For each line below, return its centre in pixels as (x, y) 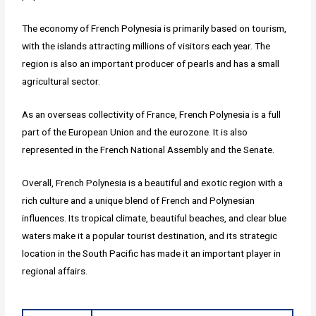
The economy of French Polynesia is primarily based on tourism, (154, 28)
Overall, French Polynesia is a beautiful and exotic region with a (153, 182)
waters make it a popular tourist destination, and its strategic (150, 235)
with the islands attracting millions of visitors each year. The (146, 45)
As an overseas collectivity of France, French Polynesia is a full (152, 114)
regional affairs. (55, 271)
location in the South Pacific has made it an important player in (152, 253)
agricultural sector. (61, 81)
